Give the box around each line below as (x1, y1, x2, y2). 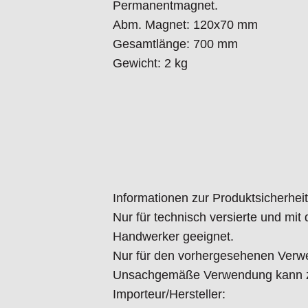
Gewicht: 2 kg (113, 56, 188, 71)
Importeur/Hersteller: (113, 287, 225, 302)
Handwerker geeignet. (113, 230, 234, 244)
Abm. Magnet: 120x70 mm (113, 18, 258, 32)
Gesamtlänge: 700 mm (113, 37, 238, 52)
